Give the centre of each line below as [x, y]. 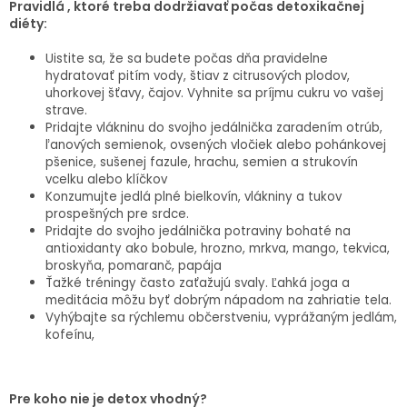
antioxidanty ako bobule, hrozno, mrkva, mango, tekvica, [218, 248]
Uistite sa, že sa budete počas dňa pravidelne [187, 58]
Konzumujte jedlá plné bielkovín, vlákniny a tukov [194, 196]
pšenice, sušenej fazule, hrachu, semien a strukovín [202, 162]
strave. [66, 110]
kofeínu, [70, 334]
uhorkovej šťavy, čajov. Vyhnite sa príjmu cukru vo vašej [214, 93]
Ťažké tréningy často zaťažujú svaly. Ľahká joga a [198, 283]
